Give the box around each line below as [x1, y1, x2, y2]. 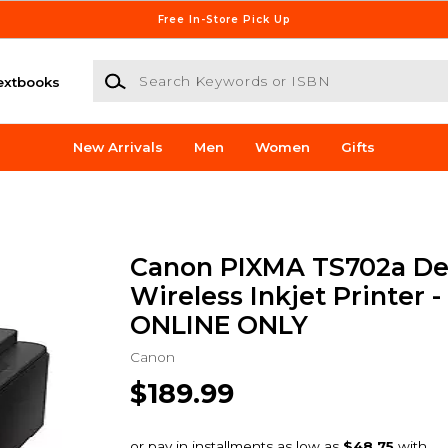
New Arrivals [73, 139, 164, 156]
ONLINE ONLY [129, 309, 308, 340]
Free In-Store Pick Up [157, 12, 291, 26]
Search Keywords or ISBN [91, 61, 271, 78]
